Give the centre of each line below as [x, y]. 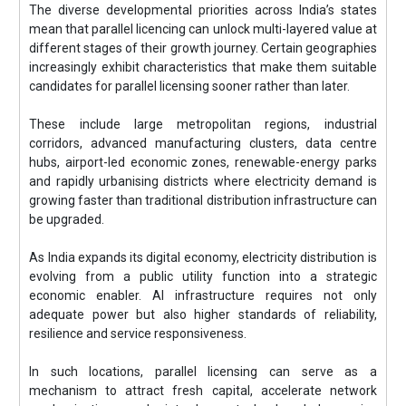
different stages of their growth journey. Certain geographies [203, 48]
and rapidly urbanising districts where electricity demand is [203, 182]
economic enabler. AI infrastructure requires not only [203, 296]
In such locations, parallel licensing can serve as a [203, 372]
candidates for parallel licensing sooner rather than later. [190, 87]
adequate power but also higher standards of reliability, [203, 315]
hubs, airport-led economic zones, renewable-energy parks [203, 163]
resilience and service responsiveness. [138, 334]
